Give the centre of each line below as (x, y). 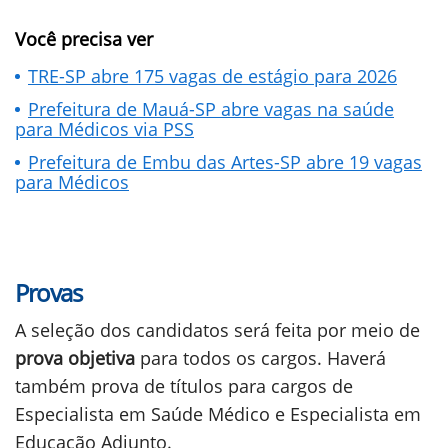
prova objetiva (77, 358)
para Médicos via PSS (104, 129)
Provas (48, 292)
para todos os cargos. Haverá (263, 358)
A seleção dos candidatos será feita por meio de (217, 330)
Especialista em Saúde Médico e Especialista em (218, 414)
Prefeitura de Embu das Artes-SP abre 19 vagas (225, 162)
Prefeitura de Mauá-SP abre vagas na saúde (211, 109)
